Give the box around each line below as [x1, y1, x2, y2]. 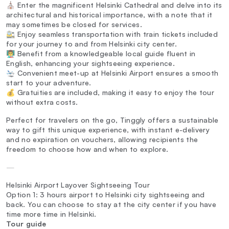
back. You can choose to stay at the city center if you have [6, 200, 216, 209]
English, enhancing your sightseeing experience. [6, 59, 175, 68]
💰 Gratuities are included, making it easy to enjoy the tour [6, 88, 214, 97]
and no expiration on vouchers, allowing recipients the [6, 135, 198, 144]
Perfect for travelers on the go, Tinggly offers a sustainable [6, 116, 219, 125]
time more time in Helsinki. [6, 210, 97, 219]
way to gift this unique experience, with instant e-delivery [6, 125, 210, 134]
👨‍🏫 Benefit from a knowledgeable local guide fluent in [6, 49, 196, 58]
